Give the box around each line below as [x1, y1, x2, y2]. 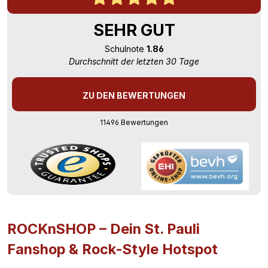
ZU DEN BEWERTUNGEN [83, 90, 185, 100]
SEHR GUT [93, 20, 175, 40]
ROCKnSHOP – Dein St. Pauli [7, 220, 200, 237]
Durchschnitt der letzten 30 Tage [69, 56, 199, 66]
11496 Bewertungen [100, 117, 168, 127]
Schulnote [104, 43, 147, 54]
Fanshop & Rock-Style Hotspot [7, 240, 218, 258]
